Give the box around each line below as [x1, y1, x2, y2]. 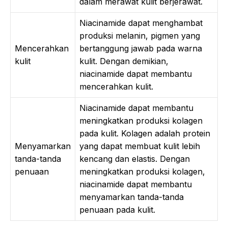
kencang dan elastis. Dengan [79, 154, 190, 164]
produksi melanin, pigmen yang [79, 31, 200, 41]
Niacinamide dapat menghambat [79, 18, 203, 28]
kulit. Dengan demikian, [79, 56, 168, 66]
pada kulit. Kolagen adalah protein [79, 128, 210, 138]
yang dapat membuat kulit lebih [79, 141, 200, 151]
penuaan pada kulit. [79, 205, 155, 215]
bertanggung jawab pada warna [79, 43, 202, 53]
